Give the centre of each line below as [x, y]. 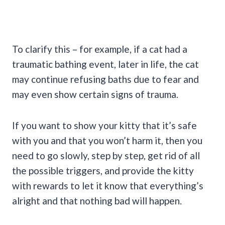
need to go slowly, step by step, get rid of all [106, 156]
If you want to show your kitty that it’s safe [104, 126]
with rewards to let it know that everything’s [108, 186]
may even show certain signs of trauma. [95, 94]
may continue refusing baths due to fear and [105, 79]
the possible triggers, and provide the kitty [103, 171]
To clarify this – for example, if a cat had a [100, 49]
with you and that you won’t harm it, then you [107, 141]
